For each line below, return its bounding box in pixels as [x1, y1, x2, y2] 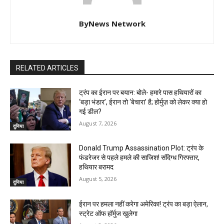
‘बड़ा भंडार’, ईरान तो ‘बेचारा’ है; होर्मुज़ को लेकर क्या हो [79, 97, 207, 106]
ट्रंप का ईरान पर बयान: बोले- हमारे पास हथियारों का [79, 88, 202, 96]
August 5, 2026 [79, 175, 117, 183]
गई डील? [79, 107, 102, 115]
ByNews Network [78, 18, 145, 28]
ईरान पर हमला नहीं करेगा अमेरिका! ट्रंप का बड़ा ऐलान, [79, 200, 208, 208]
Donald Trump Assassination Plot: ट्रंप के [79, 144, 204, 152]
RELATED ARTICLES [16, 63, 78, 72]
